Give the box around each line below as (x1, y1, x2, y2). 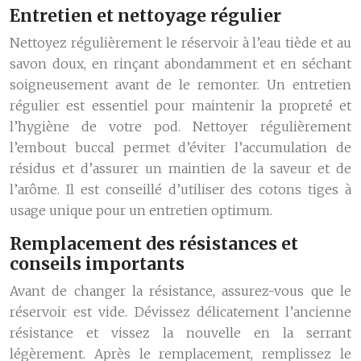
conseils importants (10, 253, 185, 275)
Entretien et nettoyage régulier (10, 5, 281, 27)
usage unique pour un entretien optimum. (10, 202, 272, 218)
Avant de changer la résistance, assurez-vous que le (10, 283, 351, 299)
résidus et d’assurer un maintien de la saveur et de (10, 160, 351, 176)
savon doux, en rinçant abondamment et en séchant (10, 56, 351, 72)
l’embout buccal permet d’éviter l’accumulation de (10, 139, 351, 156)
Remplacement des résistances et (10, 233, 298, 255)
